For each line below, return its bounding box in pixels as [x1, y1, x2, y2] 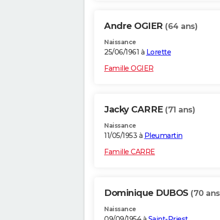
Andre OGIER [104, 21, 165, 32]
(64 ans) [165, 22, 197, 31]
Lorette [146, 48, 171, 57]
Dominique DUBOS [104, 188, 191, 199]
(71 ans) [165, 105, 195, 115]
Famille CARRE [104, 147, 155, 157]
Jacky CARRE [104, 104, 165, 115]
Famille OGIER [104, 64, 154, 73]
